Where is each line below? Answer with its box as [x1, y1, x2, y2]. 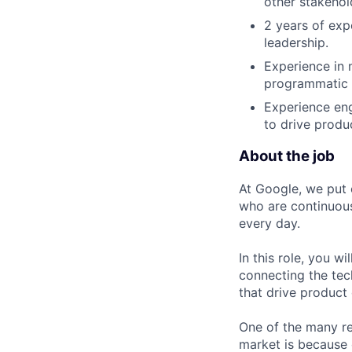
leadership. [264, 35, 328, 51]
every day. [239, 214, 300, 231]
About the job [239, 147, 335, 166]
